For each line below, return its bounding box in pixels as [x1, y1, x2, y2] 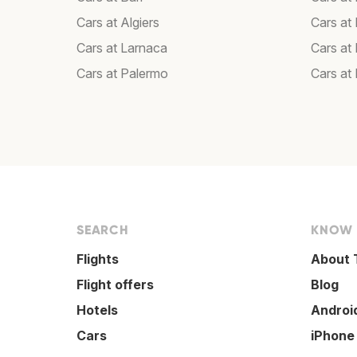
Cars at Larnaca [76, 40, 167, 57]
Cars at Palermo [76, 65, 168, 82]
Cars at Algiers [76, 14, 159, 31]
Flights [76, 251, 119, 268]
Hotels [76, 302, 118, 319]
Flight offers [76, 277, 154, 293]
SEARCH [76, 222, 129, 238]
